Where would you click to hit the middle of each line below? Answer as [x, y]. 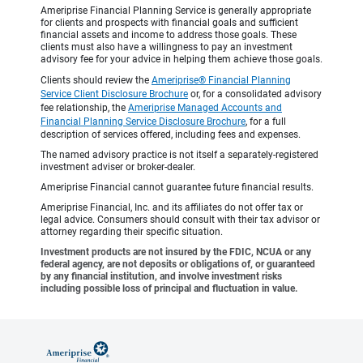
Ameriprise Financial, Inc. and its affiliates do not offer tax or [172, 208]
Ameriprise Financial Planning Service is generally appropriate [176, 11]
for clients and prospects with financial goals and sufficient [169, 23]
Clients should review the [96, 81]
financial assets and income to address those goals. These [169, 35]
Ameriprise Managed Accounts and [205, 108]
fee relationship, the [84, 108]
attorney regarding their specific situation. [132, 232]
